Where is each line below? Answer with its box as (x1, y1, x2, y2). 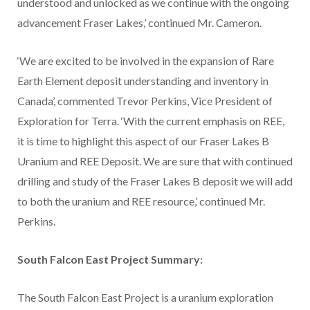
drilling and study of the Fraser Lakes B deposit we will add (17, 174, 293, 188)
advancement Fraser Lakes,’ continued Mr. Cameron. (17, 16, 262, 30)
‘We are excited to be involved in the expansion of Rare (17, 54, 274, 68)
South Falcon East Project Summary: (17, 253, 203, 266)
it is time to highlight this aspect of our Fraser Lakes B (17, 134, 269, 148)
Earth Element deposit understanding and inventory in (17, 74, 268, 88)
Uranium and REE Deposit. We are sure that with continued (17, 154, 293, 168)
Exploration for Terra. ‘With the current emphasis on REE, (17, 114, 284, 128)
